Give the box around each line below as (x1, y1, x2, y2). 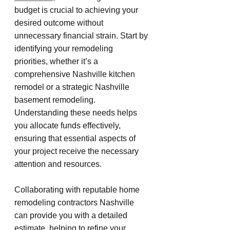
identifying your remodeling (14, 44, 115, 53)
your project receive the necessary (14, 146, 141, 156)
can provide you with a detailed (14, 210, 129, 220)
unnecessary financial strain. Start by (14, 31, 150, 40)
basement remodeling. (14, 95, 98, 104)
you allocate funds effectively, (14, 121, 123, 130)
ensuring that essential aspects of (14, 133, 138, 143)
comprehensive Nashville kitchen (14, 69, 137, 79)
